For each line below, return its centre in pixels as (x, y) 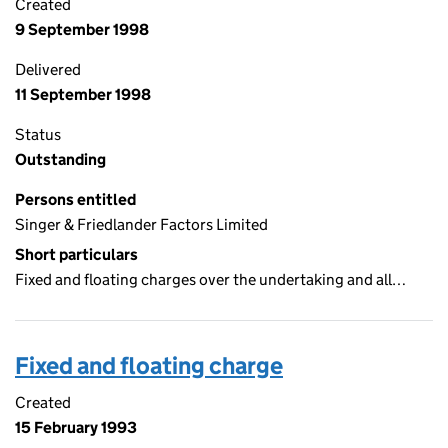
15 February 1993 (76, 427)
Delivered (48, 69)
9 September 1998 (82, 29)
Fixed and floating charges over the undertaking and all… (210, 279)
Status (38, 134)
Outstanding (60, 159)
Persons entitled (75, 199)
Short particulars (76, 254)
